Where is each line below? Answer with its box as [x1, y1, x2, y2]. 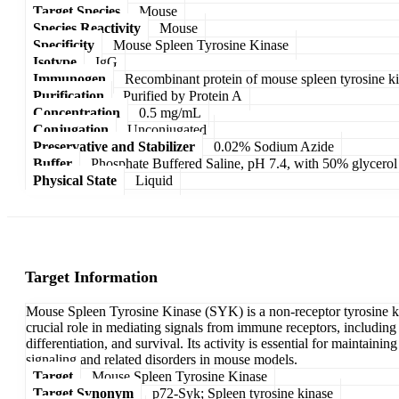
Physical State [33, 172, 117, 188]
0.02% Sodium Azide [214, 138, 334, 154]
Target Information [25, 268, 158, 287]
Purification [33, 87, 104, 103]
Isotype [33, 53, 77, 69]
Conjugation [33, 121, 109, 137]
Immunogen [33, 70, 106, 86]
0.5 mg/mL [139, 104, 201, 120]
